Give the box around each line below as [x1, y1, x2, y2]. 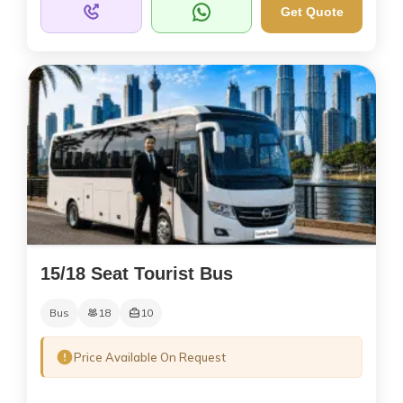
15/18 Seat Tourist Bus [40, 263, 233, 283]
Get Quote [280, 4, 344, 20]
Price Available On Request [74, 349, 226, 364]
